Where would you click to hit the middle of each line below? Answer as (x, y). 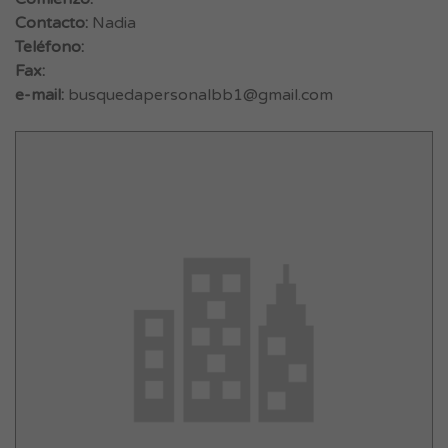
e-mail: (39, 95)
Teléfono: (49, 47)
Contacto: (51, 23)
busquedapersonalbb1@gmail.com (200, 95)
